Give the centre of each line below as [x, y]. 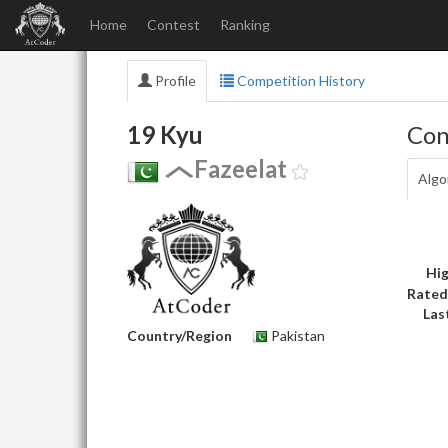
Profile [174, 80]
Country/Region [179, 335]
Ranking [245, 24]
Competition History [299, 80]
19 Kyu [165, 134]
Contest [173, 24]
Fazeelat [240, 168]
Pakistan [296, 335]
